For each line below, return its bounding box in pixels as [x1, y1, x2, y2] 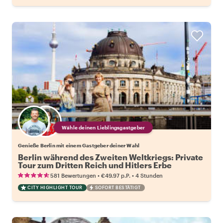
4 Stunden [135, 172, 163, 179]
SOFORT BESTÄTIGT [95, 184, 141, 190]
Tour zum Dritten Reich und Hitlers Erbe [18, 160, 172, 170]
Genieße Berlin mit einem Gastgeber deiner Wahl [18, 142, 140, 148]
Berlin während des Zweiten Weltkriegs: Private [18, 152, 203, 162]
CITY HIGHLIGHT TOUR [27, 184, 83, 190]
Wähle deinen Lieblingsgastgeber [62, 124, 145, 130]
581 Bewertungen [50, 172, 96, 179]
